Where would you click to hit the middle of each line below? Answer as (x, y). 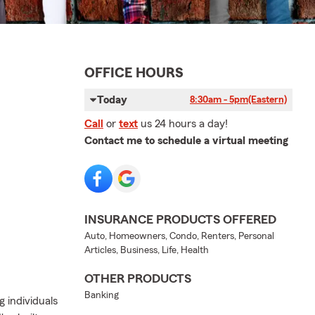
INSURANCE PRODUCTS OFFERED (180, 219)
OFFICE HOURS (134, 73)
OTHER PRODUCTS (138, 278)
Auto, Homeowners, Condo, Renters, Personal (179, 236)
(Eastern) (268, 99)
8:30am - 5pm (219, 99)
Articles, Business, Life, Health (147, 250)
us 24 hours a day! (184, 123)
